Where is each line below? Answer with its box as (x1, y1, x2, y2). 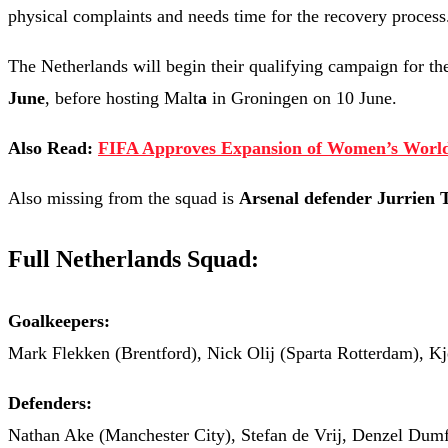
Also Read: (8, 138, 98, 159)
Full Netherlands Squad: (8, 246, 259, 273)
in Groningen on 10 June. (207, 88, 397, 109)
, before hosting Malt (45, 88, 198, 109)
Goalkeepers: (8, 311, 110, 332)
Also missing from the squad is (8, 188, 239, 209)
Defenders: (8, 393, 92, 414)
